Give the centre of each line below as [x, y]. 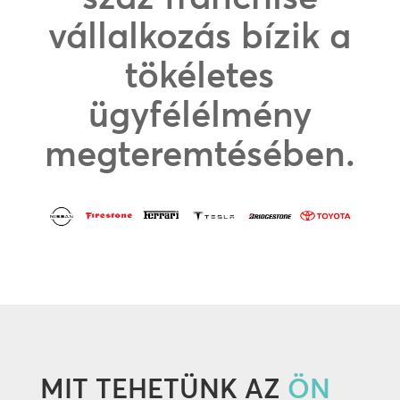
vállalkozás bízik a [200, 35]
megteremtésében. [200, 153]
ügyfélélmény [200, 114]
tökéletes [200, 75]
